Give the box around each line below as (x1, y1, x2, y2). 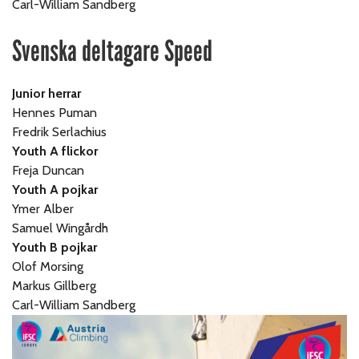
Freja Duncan (12, 162, 85, 178)
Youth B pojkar (12, 239, 98, 255)
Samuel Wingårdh (12, 220, 109, 236)
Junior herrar (12, 85, 85, 101)
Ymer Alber (12, 200, 75, 216)
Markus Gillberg (12, 277, 97, 293)
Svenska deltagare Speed (12, 33, 212, 68)
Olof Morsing (12, 258, 84, 274)
